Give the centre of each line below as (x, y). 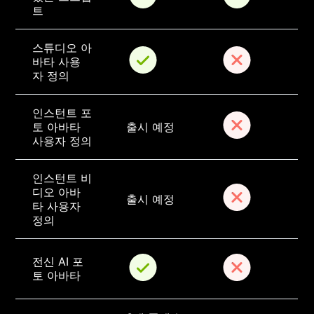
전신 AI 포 (58, 262)
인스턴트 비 (62, 178)
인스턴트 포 (62, 113)
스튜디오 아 (62, 48)
